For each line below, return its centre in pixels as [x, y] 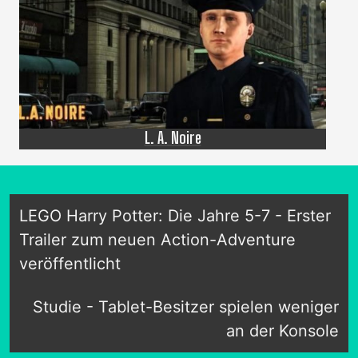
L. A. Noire [173, 138]
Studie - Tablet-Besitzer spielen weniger [186, 307]
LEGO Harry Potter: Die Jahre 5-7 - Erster [175, 216]
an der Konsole [282, 331]
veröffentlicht [70, 264]
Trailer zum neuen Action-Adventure [157, 240]
